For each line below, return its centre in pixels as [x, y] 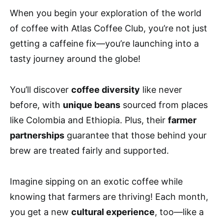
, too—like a [179, 212]
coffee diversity [106, 90]
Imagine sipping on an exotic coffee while [96, 182]
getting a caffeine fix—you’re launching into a [104, 44]
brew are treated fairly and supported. [89, 151]
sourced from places [164, 105]
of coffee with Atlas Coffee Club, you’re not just [109, 28]
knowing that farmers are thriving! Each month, [109, 197]
